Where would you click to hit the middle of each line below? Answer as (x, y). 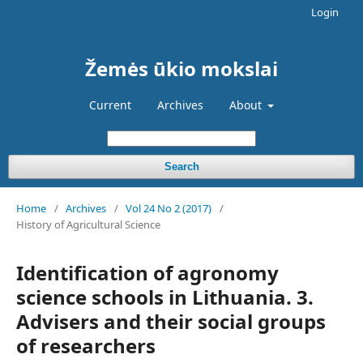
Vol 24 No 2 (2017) (169, 208)
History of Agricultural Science (88, 224)
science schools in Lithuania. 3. (165, 297)
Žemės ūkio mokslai (181, 68)
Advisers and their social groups (171, 321)
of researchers (86, 346)
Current (110, 105)
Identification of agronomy (147, 273)
